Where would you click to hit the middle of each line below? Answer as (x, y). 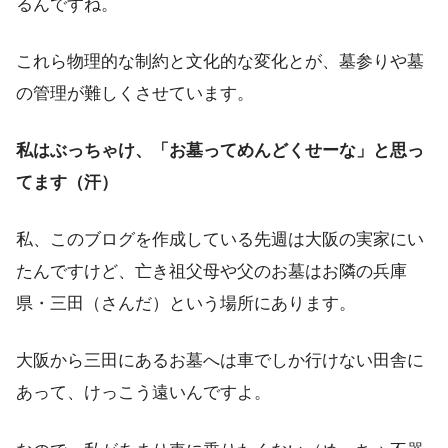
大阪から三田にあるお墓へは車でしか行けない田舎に (220, 361)
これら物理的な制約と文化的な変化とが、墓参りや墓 (220, 61)
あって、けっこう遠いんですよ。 (143, 393)
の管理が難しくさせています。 (135, 93)
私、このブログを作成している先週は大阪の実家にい (220, 240)
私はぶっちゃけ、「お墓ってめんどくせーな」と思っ (220, 150)
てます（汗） (67, 182)
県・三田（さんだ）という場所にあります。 (186, 304)
